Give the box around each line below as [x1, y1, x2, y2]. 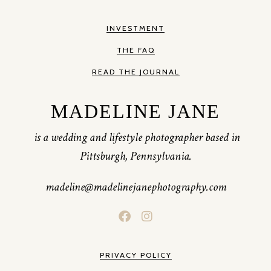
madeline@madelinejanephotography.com [45, 179, 226, 195]
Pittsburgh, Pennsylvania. [79, 148, 192, 165]
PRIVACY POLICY [99, 250, 172, 260]
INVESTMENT [106, 24, 165, 33]
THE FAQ [116, 45, 155, 55]
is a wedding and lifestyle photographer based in [31, 129, 240, 146]
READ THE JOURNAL [91, 67, 180, 77]
